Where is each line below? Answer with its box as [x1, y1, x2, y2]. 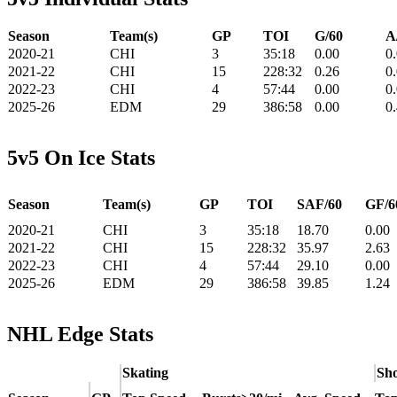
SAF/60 [297, 197, 342, 213]
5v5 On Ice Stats [7, 146, 155, 170]
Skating [122, 365, 168, 381]
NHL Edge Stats [7, 323, 153, 346]
